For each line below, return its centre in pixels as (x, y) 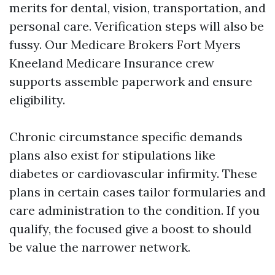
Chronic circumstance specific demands (126, 137)
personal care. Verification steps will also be (137, 26)
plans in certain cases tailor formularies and (137, 192)
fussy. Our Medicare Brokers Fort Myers (125, 45)
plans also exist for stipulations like (112, 155)
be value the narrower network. (100, 247)
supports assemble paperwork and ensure (131, 81)
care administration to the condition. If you (134, 210)
